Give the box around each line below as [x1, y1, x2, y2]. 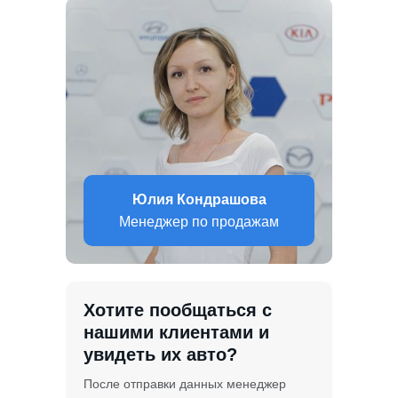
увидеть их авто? [84, 344, 237, 364]
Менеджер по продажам [119, 213, 279, 229]
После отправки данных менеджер [84, 376, 286, 391]
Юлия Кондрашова [131, 191, 267, 207]
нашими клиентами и [84, 322, 269, 342]
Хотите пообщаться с [84, 299, 272, 320]
